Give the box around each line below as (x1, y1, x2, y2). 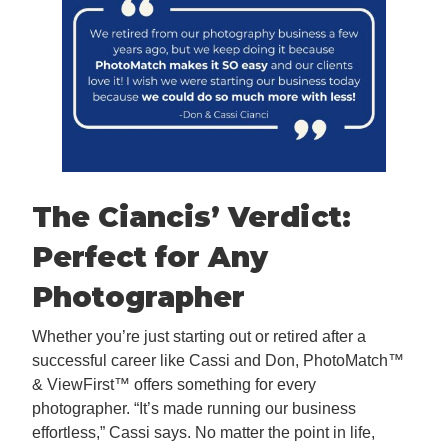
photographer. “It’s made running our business (32, 400, 356, 418)
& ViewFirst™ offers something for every (32, 376, 316, 394)
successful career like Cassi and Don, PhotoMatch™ (32, 352, 404, 370)
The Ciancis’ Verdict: (32, 199, 351, 234)
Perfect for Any (32, 239, 269, 274)
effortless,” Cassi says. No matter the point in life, (32, 424, 375, 442)
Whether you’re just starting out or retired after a (32, 328, 366, 346)
